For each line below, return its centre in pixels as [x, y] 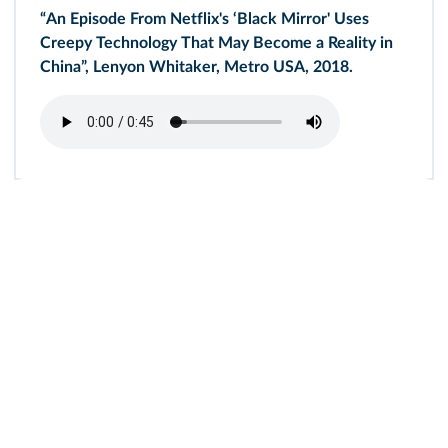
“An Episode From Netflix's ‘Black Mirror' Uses [204, 19]
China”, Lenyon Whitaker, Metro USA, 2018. [196, 67]
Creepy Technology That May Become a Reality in [216, 43]
